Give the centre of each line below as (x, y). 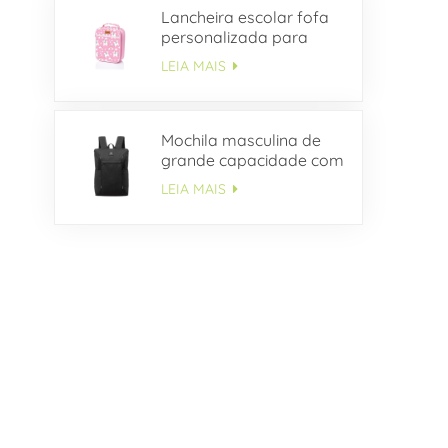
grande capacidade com (252, 160)
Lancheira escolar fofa (244, 16)
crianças (191, 56)
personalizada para (234, 36)
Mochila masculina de (240, 140)
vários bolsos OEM (229, 180)
